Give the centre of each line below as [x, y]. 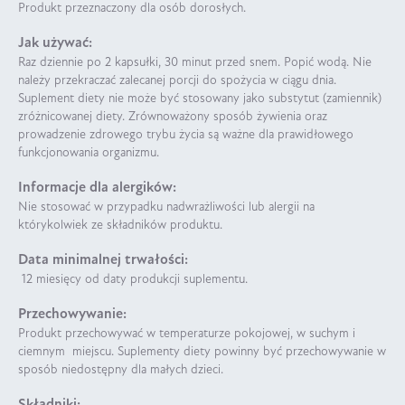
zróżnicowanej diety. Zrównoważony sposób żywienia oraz [173, 117]
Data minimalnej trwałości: [103, 260]
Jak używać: [55, 43]
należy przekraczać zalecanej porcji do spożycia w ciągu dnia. [177, 80]
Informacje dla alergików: [97, 188]
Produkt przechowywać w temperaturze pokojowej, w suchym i [187, 334]
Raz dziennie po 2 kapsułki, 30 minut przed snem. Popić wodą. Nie [195, 62]
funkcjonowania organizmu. [89, 153]
